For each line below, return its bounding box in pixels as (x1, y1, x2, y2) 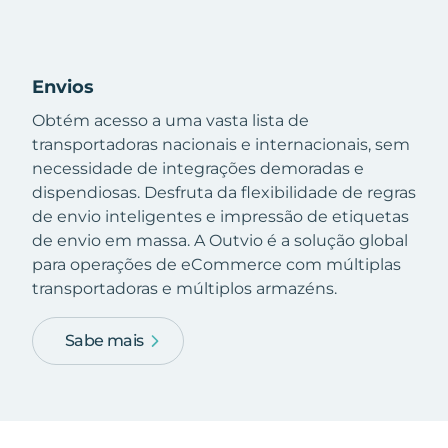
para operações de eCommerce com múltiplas (32, 255, 401, 275)
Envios (32, 76, 94, 99)
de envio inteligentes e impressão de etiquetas (32, 207, 409, 227)
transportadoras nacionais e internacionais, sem (32, 135, 410, 155)
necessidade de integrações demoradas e (32, 159, 364, 179)
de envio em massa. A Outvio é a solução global (32, 231, 408, 251)
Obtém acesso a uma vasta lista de (32, 111, 309, 131)
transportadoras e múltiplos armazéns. (32, 279, 337, 299)
